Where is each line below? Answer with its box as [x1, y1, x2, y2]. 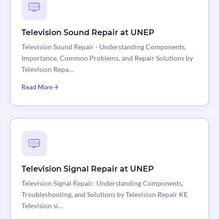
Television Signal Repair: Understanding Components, [21, 179, 183, 188]
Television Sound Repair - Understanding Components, [21, 43, 186, 51]
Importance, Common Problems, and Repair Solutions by [21, 54, 193, 63]
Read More [21, 83, 53, 91]
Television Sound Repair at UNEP [21, 28, 154, 38]
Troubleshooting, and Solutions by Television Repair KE [21, 190, 188, 199]
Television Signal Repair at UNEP [21, 164, 154, 174]
